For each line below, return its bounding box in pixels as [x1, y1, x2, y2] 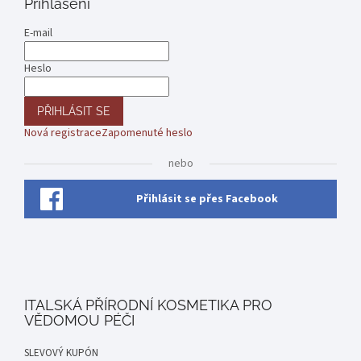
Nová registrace [24, 125, 102, 142]
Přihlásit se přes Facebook [136, 191, 278, 208]
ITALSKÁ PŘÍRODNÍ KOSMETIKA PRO [24, 297, 272, 314]
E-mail [24, 25, 52, 42]
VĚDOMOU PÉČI [24, 312, 135, 330]
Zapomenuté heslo [102, 125, 193, 142]
